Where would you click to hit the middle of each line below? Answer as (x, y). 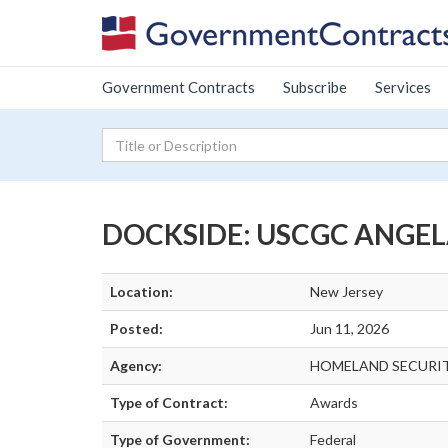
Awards (334, 402)
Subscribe (315, 87)
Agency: (136, 365)
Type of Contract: (169, 402)
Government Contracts (178, 87)
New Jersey (346, 291)
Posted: (136, 328)
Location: (141, 291)
